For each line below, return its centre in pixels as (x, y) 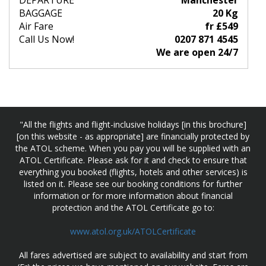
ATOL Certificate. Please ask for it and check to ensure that (133, 160)
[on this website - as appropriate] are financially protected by (133, 137)
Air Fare (36, 26)
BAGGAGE (41, 13)
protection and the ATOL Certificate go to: (133, 208)
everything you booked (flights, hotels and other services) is (133, 172)
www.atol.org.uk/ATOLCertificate (133, 232)
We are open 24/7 (197, 53)
